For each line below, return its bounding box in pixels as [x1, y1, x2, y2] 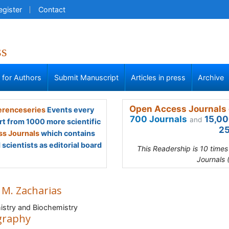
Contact [38, 5, 65, 14]
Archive [198, 73, 224, 82]
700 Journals [130, 114, 187, 124]
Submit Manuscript [54, 73, 119, 82]
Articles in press [131, 73, 186, 82]
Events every [45, 105, 94, 114]
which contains [39, 129, 95, 138]
